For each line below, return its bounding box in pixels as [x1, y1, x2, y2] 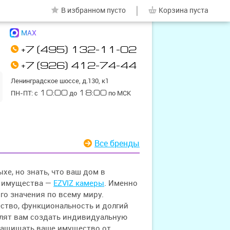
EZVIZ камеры [53, 178, 105, 188]
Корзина [159, 6, 188, 15]
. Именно [104, 178, 138, 188]
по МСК [107, 89, 131, 98]
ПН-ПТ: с [11, 89, 40, 98]
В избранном [61, 6, 105, 15]
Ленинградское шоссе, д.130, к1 [11, 76, 109, 85]
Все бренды [100, 138, 140, 148]
